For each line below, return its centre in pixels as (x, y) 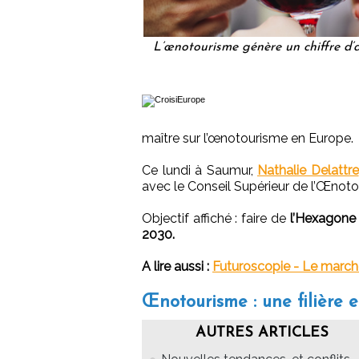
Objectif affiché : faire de (216, 219)
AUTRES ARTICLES (262, 333)
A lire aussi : (175, 267)
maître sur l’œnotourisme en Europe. (248, 139)
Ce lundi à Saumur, (200, 171)
